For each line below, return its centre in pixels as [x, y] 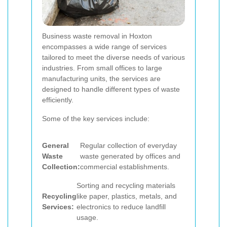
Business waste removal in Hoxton [97, 36]
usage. [87, 217]
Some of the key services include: [96, 118]
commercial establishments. [125, 166]
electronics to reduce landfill [121, 206]
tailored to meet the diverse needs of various [113, 57]
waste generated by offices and [130, 156]
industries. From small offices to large [102, 68]
